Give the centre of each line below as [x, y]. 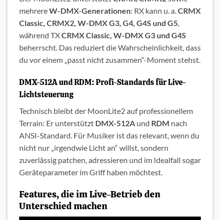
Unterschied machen [63, 206]
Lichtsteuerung [46, 94]
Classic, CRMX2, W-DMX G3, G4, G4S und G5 [98, 23]
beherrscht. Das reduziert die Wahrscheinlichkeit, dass [110, 48]
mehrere [34, 11]
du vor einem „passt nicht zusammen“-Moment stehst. [110, 60]
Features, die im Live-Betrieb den [90, 194]
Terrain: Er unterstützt [57, 123]
